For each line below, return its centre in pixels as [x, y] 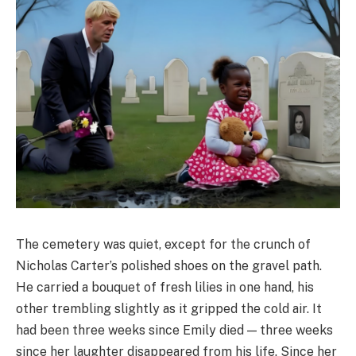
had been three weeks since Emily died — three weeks [174, 330]
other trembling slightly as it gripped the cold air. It [169, 308]
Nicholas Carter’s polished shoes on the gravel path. [169, 265]
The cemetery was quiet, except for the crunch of [163, 244]
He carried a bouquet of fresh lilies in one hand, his [165, 287]
